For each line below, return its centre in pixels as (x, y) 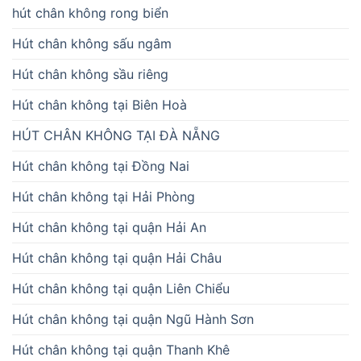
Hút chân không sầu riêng (90, 75)
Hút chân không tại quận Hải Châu (117, 258)
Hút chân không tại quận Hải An (109, 228)
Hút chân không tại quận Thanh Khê (121, 350)
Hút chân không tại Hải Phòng (104, 197)
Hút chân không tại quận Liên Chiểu (121, 289)
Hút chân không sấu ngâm (92, 44)
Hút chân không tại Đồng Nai (101, 166)
